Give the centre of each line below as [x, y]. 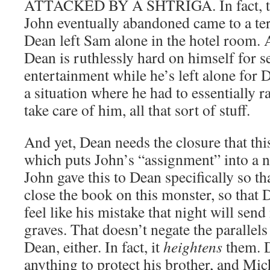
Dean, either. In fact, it [94, 246]
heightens [193, 246]
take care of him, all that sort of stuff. [137, 110]
